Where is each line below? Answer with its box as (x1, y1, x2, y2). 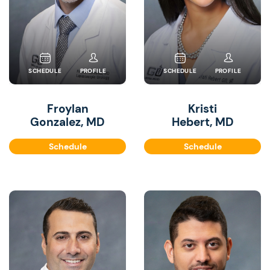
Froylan (46, 101, 89, 116)
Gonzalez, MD (30, 115, 105, 130)
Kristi (188, 101, 217, 116)
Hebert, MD (171, 115, 234, 130)
